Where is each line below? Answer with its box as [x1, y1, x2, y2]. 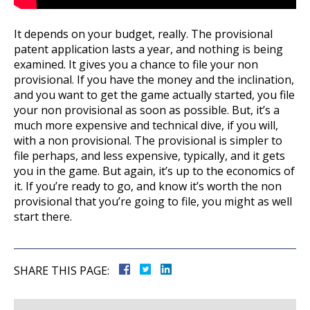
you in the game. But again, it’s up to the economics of [14, 163, 295, 179]
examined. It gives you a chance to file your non [14, 57, 258, 73]
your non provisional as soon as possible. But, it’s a [14, 102, 280, 118]
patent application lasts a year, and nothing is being [14, 42, 283, 57]
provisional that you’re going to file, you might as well [14, 194, 292, 210]
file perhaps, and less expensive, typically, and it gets [14, 148, 285, 164]
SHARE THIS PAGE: [14, 263, 109, 279]
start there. [14, 209, 72, 225]
